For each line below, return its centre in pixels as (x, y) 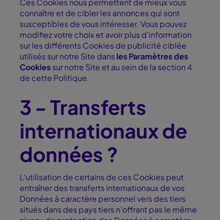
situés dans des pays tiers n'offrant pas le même (108, 210)
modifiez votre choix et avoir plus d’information (106, 35)
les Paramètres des (152, 56)
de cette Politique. (55, 78)
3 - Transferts (83, 107)
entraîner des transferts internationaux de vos (102, 188)
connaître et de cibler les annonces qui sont (100, 13)
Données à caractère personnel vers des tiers (103, 199)
